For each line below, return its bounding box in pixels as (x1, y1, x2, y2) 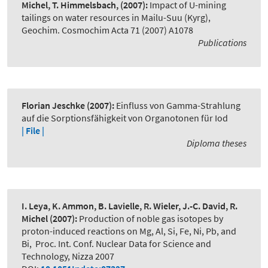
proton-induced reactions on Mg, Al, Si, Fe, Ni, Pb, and (22, 225, 236, 237)
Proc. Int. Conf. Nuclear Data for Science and (35, 237, 211, 250)
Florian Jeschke (22, 99, 85, 112)
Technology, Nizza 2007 (22, 250, 114, 263)
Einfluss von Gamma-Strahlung (116, 99, 240, 112)
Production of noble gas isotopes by (79, 212, 223, 225)
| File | (22, 124, 44, 137)
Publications (198, 36, 246, 49)
